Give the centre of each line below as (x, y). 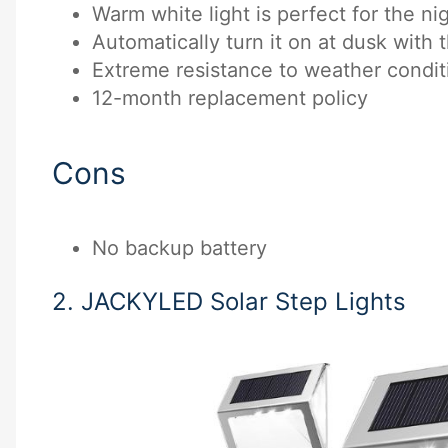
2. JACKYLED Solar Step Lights (229, 301)
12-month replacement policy (230, 98)
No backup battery (179, 247)
